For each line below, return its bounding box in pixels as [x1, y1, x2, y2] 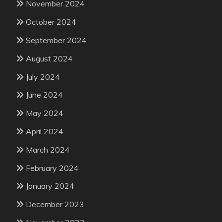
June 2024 [26, 90, 63, 100]
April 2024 [26, 126, 63, 136]
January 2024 [26, 181, 74, 191]
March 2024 [26, 144, 70, 155]
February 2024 [26, 163, 79, 173]
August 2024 [26, 53, 73, 63]
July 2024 [26, 71, 60, 82]
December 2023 [26, 199, 84, 210]
